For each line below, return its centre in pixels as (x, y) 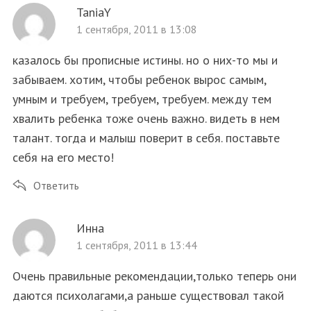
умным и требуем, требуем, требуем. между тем (142, 99)
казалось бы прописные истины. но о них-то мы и (145, 60)
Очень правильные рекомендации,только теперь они (154, 276)
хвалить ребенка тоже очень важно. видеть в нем (146, 118)
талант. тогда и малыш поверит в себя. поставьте (146, 137)
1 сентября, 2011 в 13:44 (136, 245)
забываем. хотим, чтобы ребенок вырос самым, (139, 79)
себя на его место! (63, 157)
